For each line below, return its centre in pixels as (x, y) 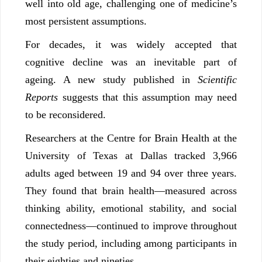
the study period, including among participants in (131, 244)
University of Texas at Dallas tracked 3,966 (131, 156)
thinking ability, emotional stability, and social (131, 208)
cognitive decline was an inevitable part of (131, 62)
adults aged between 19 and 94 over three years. (131, 173)
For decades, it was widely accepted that (131, 45)
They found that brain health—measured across (131, 191)
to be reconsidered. (65, 115)
